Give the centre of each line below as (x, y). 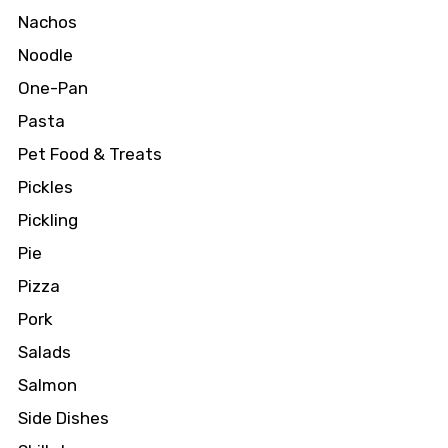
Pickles (45, 187)
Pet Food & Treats (89, 154)
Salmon (47, 385)
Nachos (47, 22)
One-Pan (52, 88)
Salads (44, 352)
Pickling (47, 220)
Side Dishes (63, 418)
